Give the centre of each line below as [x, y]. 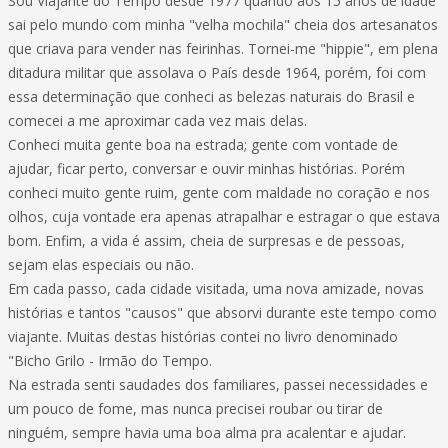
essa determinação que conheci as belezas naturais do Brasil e [211, 96]
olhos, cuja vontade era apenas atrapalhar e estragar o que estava [224, 216]
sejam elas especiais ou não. [101, 264]
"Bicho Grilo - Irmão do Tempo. [110, 360]
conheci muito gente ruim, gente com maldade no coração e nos [219, 192]
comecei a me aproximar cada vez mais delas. [157, 120]
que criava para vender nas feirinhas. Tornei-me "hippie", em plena [223, 48]
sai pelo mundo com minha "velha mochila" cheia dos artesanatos [223, 24]
